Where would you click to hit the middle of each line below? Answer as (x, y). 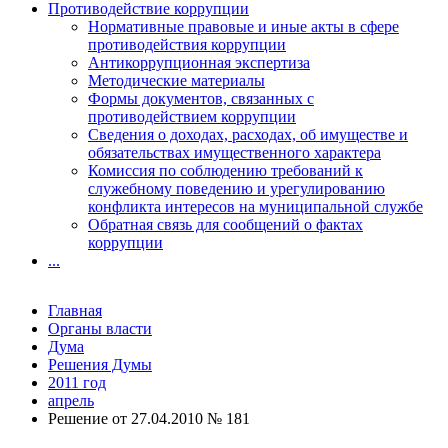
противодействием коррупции (192, 116)
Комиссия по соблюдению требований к (225, 170)
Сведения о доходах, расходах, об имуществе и (248, 134)
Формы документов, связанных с (201, 98)
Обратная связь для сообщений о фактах (225, 224)
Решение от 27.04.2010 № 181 (149, 418)
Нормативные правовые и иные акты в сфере (243, 26)
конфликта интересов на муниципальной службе (255, 206)
